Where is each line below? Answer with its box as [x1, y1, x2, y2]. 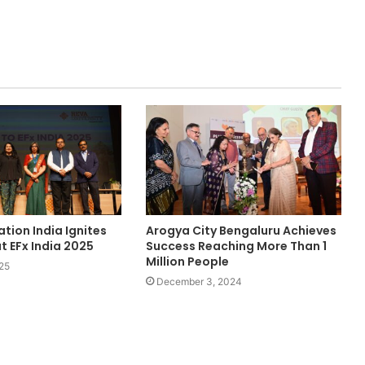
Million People [145, 253, 229, 270]
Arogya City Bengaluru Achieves [145, 222, 336, 240]
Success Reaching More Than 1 [145, 238, 327, 255]
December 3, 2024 [156, 275, 242, 288]
